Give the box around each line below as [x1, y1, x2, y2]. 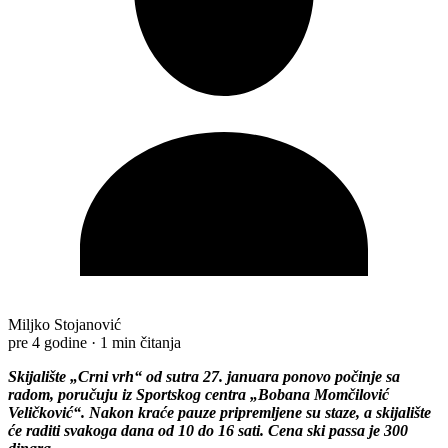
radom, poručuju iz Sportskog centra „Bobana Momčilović [8, 385, 389, 403]
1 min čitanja [100, 333, 181, 351]
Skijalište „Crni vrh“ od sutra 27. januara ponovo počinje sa [8, 367, 400, 385]
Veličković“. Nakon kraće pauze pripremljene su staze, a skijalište [8, 403, 431, 421]
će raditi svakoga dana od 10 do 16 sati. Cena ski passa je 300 [8, 421, 408, 439]
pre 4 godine [8, 333, 87, 351]
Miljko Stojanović [8, 315, 121, 333]
